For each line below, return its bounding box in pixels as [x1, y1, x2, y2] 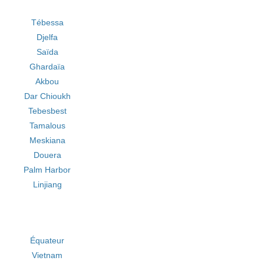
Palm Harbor [24, 165, 71, 174]
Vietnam [32, 250, 63, 260]
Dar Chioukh [24, 91, 71, 101]
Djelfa [37, 32, 58, 42]
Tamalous [29, 121, 65, 130]
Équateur [30, 236, 65, 245]
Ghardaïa [29, 62, 65, 71]
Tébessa [31, 18, 64, 27]
